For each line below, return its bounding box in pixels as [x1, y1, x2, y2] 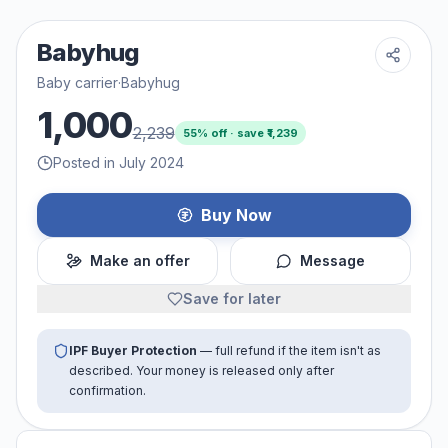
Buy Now [200, 204, 272, 225]
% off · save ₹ [196, 125, 267, 140]
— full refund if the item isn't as [197, 342, 381, 358]
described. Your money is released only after [69, 362, 334, 378]
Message [300, 251, 365, 269]
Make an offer [89, 251, 190, 269]
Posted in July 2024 [53, 153, 184, 171]
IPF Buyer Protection [69, 342, 197, 358]
